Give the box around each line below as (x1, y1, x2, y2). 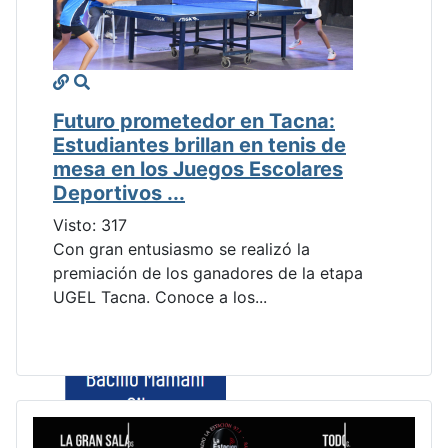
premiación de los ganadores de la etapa (53, 263, 363, 284)
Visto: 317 (53, 215, 127, 236)
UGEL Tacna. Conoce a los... (53, 287, 267, 308)
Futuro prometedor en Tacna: (53, 109, 335, 134)
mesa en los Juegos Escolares (53, 157, 343, 182)
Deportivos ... (53, 181, 185, 206)
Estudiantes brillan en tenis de (53, 133, 346, 158)
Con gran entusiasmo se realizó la (53, 239, 310, 260)
